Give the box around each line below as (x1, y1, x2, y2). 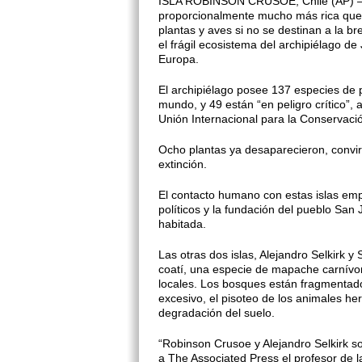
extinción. (158, 158, 207, 170)
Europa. (158, 53, 199, 65)
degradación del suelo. (158, 306, 275, 319)
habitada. (158, 217, 206, 230)
